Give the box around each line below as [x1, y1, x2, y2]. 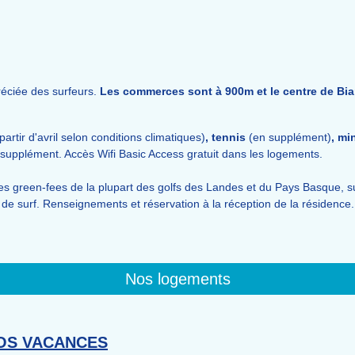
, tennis [205, 131, 246, 143]
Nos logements [124, 270, 231, 288]
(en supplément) [246, 131, 331, 143]
